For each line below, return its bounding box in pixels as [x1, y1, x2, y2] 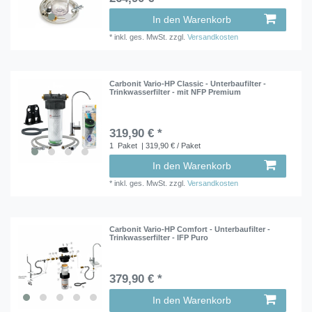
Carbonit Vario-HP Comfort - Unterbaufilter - [109, 225, 271, 234]
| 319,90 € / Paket [139, 141, 201, 150]
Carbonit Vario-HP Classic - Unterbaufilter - [109, 79, 267, 88]
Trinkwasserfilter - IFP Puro [109, 233, 209, 242]
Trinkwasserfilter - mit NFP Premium [109, 87, 242, 96]
